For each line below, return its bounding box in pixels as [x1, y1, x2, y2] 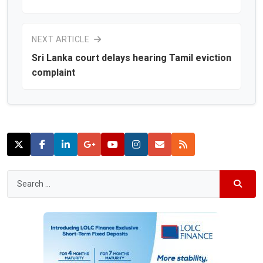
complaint [32, 66, 75, 78]
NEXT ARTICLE [32, 34, 92, 44]
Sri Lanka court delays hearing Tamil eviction [32, 52, 231, 63]
